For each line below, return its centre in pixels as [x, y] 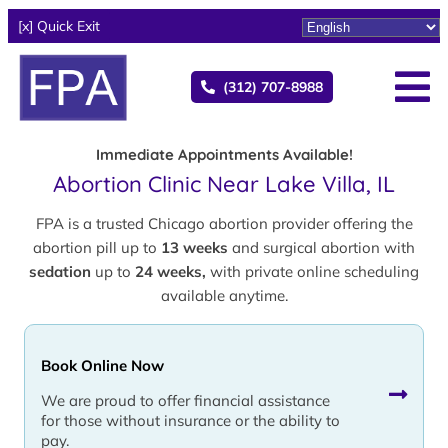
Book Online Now [102, 365]
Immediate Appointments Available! [224, 154]
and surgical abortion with [321, 247]
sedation [60, 271]
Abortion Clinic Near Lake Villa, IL [224, 183]
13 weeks [194, 247]
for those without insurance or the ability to [190, 420]
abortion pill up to [97, 247]
